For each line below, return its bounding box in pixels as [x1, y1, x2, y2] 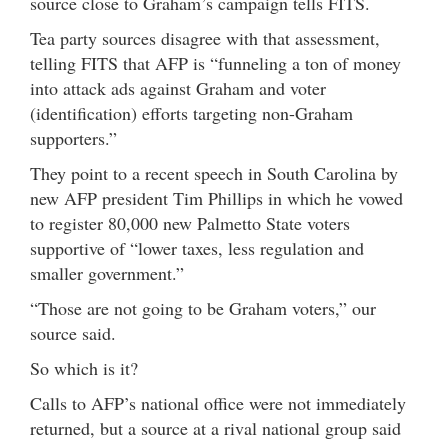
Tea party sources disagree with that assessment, [30, 25, 380, 50]
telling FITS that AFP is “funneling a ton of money [30, 50, 401, 75]
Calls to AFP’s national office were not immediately [30, 390, 406, 415]
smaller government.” [30, 260, 184, 285]
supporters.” [30, 125, 117, 150]
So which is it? [30, 355, 138, 380]
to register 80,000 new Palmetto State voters [30, 210, 350, 235]
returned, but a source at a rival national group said [30, 415, 401, 440]
